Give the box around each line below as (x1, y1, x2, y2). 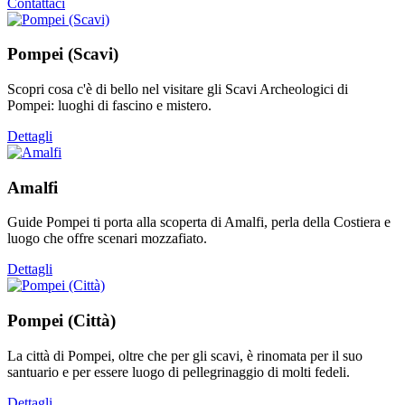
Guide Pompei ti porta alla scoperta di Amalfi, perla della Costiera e (7, 214, 391, 231)
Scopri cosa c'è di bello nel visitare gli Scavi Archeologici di (7, 81, 348, 98)
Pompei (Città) (7, 311, 116, 331)
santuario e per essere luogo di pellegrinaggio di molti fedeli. (7, 363, 350, 380)
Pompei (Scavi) (7, 44, 118, 64)
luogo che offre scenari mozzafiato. (7, 231, 207, 247)
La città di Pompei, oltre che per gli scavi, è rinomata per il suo (7, 347, 363, 363)
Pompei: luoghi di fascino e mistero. (7, 98, 212, 114)
